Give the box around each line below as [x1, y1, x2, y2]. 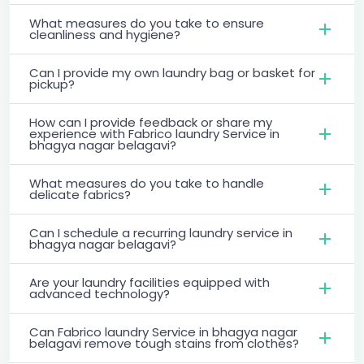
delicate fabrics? [29, 185, 131, 203]
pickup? [29, 75, 75, 93]
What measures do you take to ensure [29, 14, 264, 32]
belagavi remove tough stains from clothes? [29, 334, 299, 352]
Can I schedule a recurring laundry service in [29, 223, 292, 241]
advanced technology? [29, 284, 170, 302]
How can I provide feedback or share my [29, 113, 272, 131]
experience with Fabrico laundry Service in [29, 124, 279, 142]
